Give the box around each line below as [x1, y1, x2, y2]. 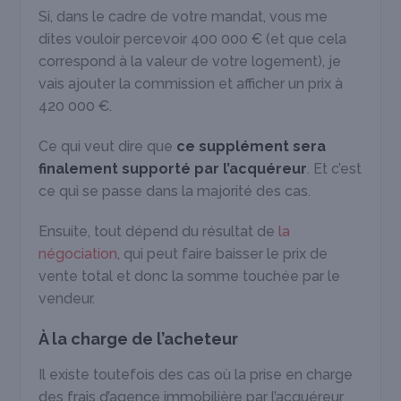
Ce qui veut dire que [38, 137, 177, 155]
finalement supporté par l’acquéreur [38, 159, 308, 177]
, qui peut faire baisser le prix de [117, 244, 328, 262]
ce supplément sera [176, 137, 327, 155]
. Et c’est [307, 159, 363, 177]
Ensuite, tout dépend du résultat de [38, 222, 279, 240]
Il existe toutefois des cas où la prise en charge [38, 365, 354, 383]
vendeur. [38, 289, 96, 307]
